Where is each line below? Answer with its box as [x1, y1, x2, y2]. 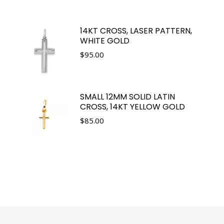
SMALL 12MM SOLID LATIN [80, 90, 175, 102]
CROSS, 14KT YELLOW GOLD [80, 100, 185, 112]
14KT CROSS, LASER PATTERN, [80, 24, 192, 36]
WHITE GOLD [80, 34, 129, 46]
